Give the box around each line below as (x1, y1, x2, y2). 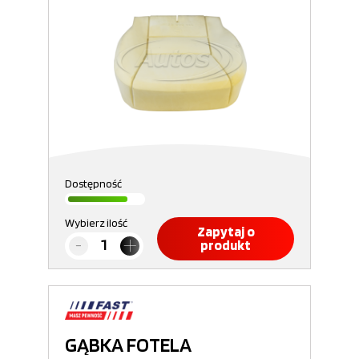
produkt (200, 237, 251, 253)
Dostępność (65, 177, 122, 190)
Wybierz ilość (65, 216, 127, 229)
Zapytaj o (196, 224, 255, 240)
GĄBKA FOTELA (65, 333, 192, 357)
